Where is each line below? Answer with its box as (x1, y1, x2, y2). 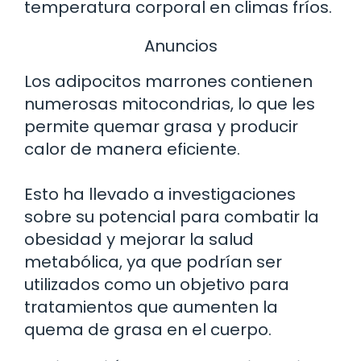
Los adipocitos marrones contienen (24, 69, 313, 93)
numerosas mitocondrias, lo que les (24, 92, 315, 115)
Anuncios (143, 35, 218, 58)
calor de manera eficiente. (24, 137, 240, 160)
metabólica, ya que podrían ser (24, 250, 282, 273)
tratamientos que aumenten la (24, 295, 278, 318)
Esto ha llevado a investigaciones (24, 182, 296, 205)
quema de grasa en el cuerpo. (24, 317, 272, 341)
